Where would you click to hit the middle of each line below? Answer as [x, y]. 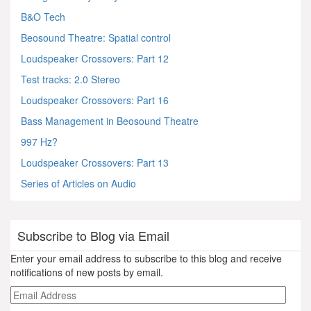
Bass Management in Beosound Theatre [110, 120]
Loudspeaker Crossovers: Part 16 [95, 100]
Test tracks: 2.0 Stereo [70, 79]
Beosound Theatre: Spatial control [96, 37]
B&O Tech [43, 16]
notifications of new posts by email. [87, 272]
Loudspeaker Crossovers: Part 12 [95, 58]
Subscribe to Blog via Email [93, 235]
